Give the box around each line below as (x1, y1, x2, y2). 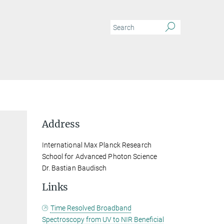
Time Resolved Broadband (50, 204, 131, 212)
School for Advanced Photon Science (41, 152, 157, 160)
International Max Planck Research (41, 141, 151, 149)
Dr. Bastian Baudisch (41, 164, 107, 172)
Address (41, 118, 80, 130)
